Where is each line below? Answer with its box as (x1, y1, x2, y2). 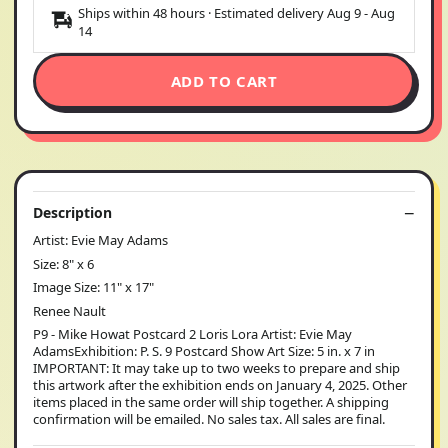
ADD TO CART (170, 71, 278, 91)
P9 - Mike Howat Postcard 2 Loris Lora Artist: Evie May (33, 325, 352, 343)
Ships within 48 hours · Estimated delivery (78, 4, 327, 22)
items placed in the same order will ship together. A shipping (33, 393, 389, 411)
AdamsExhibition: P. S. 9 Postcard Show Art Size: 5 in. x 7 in (33, 342, 375, 360)
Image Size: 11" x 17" (33, 278, 154, 296)
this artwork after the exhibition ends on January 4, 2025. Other (33, 376, 407, 394)
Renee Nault (33, 301, 106, 320)
